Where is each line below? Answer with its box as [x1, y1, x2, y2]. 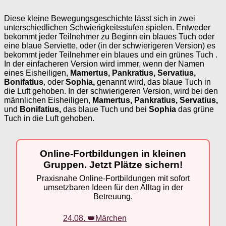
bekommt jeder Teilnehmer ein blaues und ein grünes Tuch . [4, 50, 217, 59]
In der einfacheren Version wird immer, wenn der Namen [4, 59, 204, 68]
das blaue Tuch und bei [61, 104, 149, 114]
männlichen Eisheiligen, [4, 95, 92, 104]
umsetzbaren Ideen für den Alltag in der [43, 183, 183, 192]
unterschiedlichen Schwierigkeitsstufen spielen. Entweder [4, 23, 210, 32]
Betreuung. [93, 192, 133, 201]
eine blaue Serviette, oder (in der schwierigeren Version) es [4, 41, 215, 50]
